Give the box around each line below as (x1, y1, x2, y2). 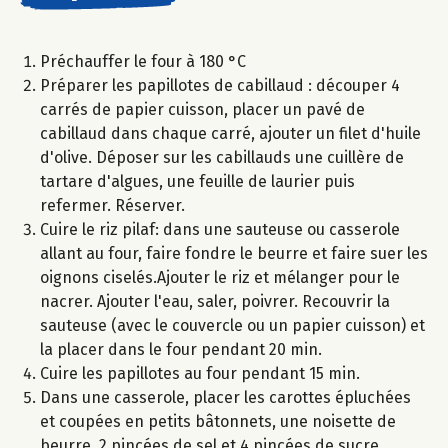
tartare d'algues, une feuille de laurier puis (40, 172, 355, 192)
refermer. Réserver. (40, 196, 185, 216)
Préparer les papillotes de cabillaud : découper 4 (40, 76, 400, 96)
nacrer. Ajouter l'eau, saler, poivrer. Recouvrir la (40, 292, 390, 312)
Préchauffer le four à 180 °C (40, 52, 246, 72)
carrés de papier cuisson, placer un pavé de (40, 100, 365, 120)
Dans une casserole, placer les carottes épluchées (40, 388, 411, 408)
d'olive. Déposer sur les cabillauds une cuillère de (40, 148, 404, 168)
